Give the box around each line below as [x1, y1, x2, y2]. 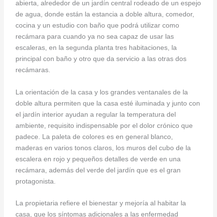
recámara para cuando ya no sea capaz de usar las [15, 32, 174, 41]
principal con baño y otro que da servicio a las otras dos [15, 55, 186, 63]
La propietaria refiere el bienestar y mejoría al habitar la [15, 199, 186, 207]
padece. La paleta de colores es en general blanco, [15, 132, 173, 140]
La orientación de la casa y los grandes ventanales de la [15, 88, 188, 96]
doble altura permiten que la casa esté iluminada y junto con [15, 99, 200, 107]
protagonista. [15, 177, 56, 185]
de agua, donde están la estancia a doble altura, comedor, [15, 10, 194, 18]
